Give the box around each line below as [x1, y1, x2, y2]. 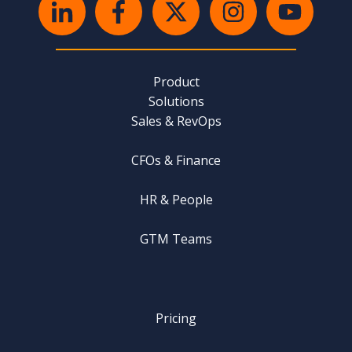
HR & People [139, 191, 213, 209]
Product [152, 72, 200, 90]
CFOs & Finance [131, 151, 221, 169]
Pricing [156, 309, 196, 327]
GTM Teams [140, 230, 212, 248]
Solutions [148, 92, 204, 110]
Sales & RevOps [130, 112, 222, 130]
